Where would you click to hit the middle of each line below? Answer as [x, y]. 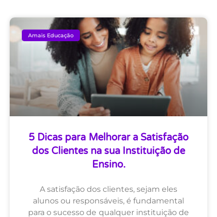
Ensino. [108, 165]
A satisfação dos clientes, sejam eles [108, 189]
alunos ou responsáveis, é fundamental [108, 201]
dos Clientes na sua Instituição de [108, 151]
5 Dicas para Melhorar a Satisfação [108, 138]
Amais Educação [51, 35]
